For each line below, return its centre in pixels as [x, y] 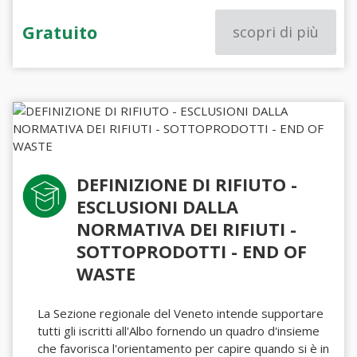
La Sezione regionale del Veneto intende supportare [181, 313]
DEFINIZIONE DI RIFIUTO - [187, 184]
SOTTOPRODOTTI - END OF [192, 251]
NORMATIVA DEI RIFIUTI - [187, 229]
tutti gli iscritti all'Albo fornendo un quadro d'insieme [179, 331]
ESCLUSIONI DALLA [158, 207]
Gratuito [60, 32]
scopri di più [275, 32]
